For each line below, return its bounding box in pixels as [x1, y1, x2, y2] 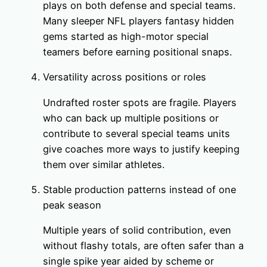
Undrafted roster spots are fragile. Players [43, 96, 237, 108]
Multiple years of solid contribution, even [43, 224, 231, 237]
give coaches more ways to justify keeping [43, 142, 240, 155]
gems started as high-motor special [43, 30, 209, 43]
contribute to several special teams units [43, 127, 230, 139]
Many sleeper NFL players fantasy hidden [43, 15, 234, 27]
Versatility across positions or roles [43, 71, 206, 83]
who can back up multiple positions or [43, 111, 219, 124]
